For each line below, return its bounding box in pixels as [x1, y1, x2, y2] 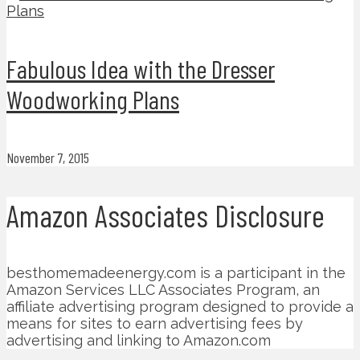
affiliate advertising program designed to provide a [6, 297, 354, 315]
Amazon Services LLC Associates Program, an [6, 280, 320, 298]
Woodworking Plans [6, 84, 179, 115]
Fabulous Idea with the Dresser [6, 53, 275, 84]
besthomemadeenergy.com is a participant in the [6, 264, 346, 281]
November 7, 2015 [6, 148, 89, 166]
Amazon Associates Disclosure [6, 196, 325, 234]
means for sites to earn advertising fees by [6, 314, 303, 332]
